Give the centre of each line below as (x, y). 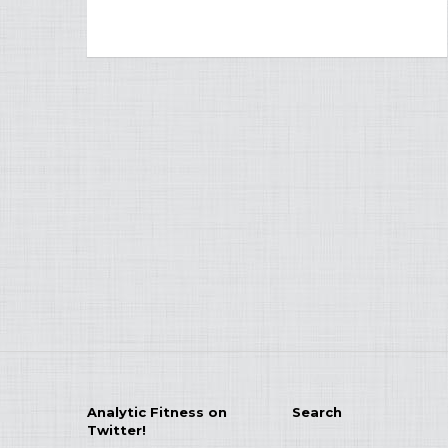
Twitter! (116, 430)
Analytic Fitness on (157, 412)
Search (316, 412)
